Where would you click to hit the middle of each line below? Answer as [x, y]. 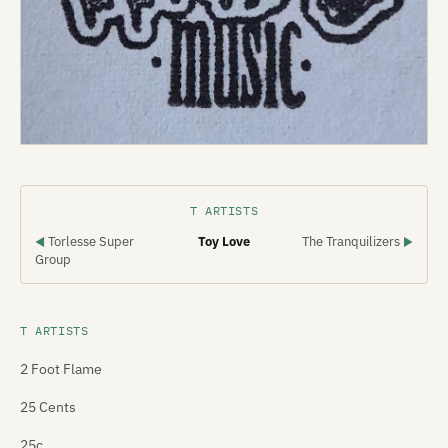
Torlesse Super [89, 242]
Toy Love [224, 242]
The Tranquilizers [352, 242]
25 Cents [48, 407]
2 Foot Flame [61, 369]
